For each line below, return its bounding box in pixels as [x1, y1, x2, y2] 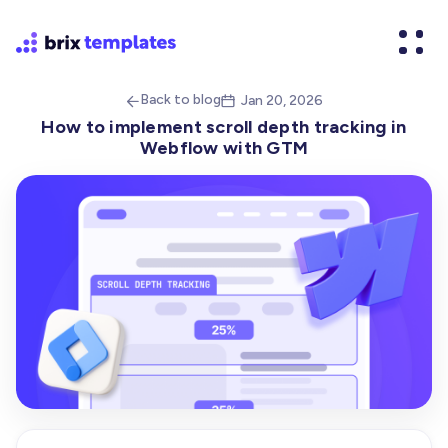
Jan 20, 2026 [240, 91, 323, 109]
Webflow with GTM [139, 137, 309, 159]
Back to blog [139, 91, 221, 108]
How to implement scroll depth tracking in [41, 116, 407, 138]
